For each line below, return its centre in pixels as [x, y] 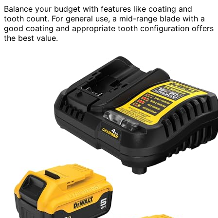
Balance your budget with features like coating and [98, 9]
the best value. [31, 38]
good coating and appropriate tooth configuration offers [109, 28]
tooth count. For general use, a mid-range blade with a [104, 18]
